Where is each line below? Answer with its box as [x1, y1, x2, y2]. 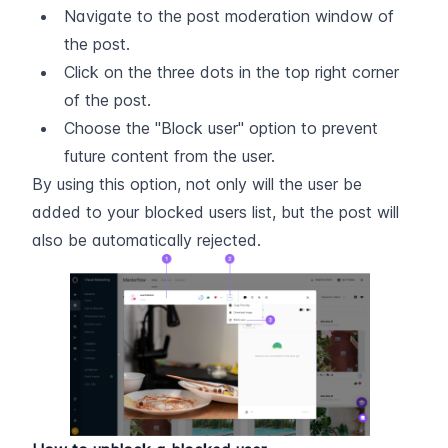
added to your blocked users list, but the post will [32, 202, 399, 223]
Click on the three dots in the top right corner [64, 62, 399, 83]
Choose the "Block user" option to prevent [64, 118, 378, 139]
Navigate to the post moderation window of [64, 6, 394, 27]
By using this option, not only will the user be [32, 174, 362, 195]
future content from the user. [64, 146, 275, 167]
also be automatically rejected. [32, 230, 261, 251]
